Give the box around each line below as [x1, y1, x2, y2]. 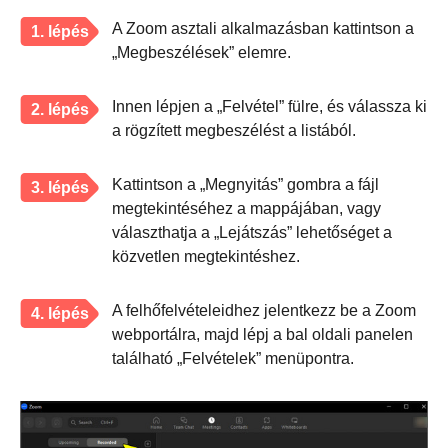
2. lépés [31, 101, 89, 119]
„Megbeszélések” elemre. [112, 44, 291, 62]
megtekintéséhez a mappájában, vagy [112, 200, 381, 218]
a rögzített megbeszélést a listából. [112, 122, 356, 140]
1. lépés [31, 23, 89, 41]
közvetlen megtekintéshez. [112, 248, 300, 266]
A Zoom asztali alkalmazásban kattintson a [112, 20, 414, 38]
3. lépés [31, 179, 89, 197]
